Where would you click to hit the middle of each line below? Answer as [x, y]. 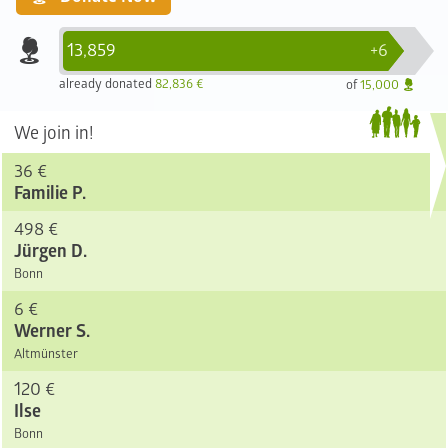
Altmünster [46, 354]
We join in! [54, 133]
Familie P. [50, 193]
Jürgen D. [50, 251]
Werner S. [52, 331]
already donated [107, 84]
